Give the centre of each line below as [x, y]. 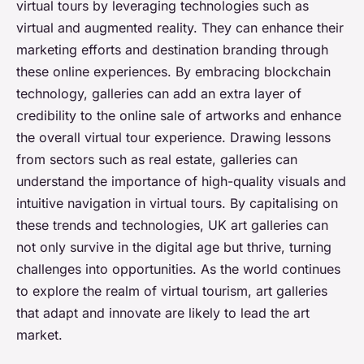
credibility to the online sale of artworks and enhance [179, 116]
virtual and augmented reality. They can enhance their [180, 28]
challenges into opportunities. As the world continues [178, 269]
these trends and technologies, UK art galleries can [172, 225]
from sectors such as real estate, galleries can [157, 160]
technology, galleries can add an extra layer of [159, 94]
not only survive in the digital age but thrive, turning [174, 247]
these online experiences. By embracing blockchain [173, 72]
